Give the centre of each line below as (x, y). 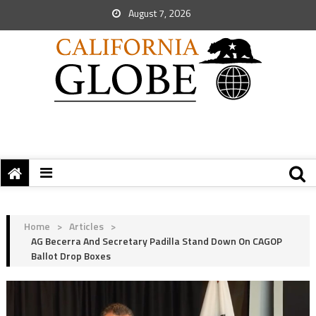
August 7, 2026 (159, 13)
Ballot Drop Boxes (71, 256)
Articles (86, 226)
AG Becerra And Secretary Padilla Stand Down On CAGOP (156, 241)
